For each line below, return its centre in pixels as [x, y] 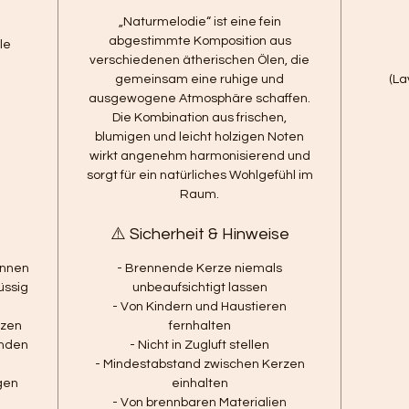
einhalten [199, 383]
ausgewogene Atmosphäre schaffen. [200, 98]
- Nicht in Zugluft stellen [200, 345]
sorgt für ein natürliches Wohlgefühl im [199, 175]
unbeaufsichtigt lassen [199, 287]
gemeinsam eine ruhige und [200, 79]
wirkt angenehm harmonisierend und [199, 156]
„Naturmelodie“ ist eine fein [199, 21]
